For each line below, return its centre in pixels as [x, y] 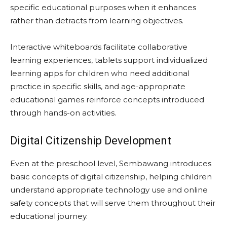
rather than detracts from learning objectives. [97, 21]
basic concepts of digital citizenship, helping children [111, 177]
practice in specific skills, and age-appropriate [98, 86]
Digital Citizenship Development [91, 141]
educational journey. [49, 216]
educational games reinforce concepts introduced [107, 100]
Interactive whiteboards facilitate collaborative [99, 47]
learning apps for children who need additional [100, 73]
